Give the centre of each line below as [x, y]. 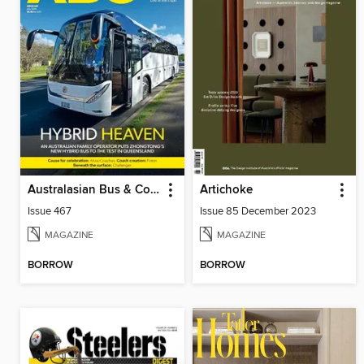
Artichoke [226, 190]
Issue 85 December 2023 [258, 211]
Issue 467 [50, 211]
